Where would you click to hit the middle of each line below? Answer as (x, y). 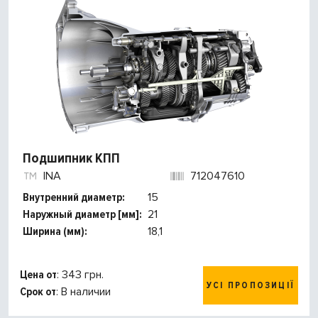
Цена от (38, 275)
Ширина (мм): (55, 232)
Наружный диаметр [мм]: (82, 215)
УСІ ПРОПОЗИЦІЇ (251, 286)
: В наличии (83, 292)
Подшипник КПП (71, 159)
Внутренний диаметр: (74, 198)
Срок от (38, 292)
